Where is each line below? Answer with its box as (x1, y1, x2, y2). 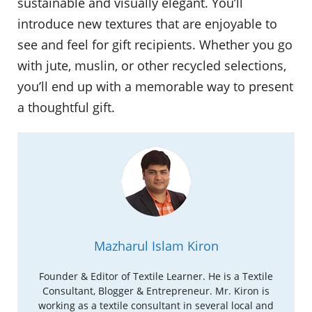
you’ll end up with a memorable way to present (17, 77, 293, 95)
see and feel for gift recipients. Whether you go (17, 36, 292, 53)
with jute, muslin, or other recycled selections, (17, 56, 286, 74)
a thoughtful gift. (17, 98, 115, 116)
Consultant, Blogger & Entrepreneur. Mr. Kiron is (42, 284, 270, 298)
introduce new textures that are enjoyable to (17, 15, 277, 32)
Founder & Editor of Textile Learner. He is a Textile (39, 270, 273, 283)
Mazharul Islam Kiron (93, 237, 219, 255)
